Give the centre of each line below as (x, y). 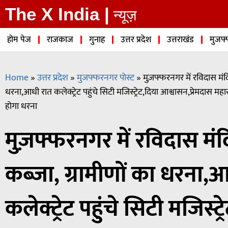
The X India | (57, 14)
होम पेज (19, 40)
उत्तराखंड (180, 40)
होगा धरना (21, 106)
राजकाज (60, 40)
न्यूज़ (125, 15)
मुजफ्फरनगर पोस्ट (106, 78)
